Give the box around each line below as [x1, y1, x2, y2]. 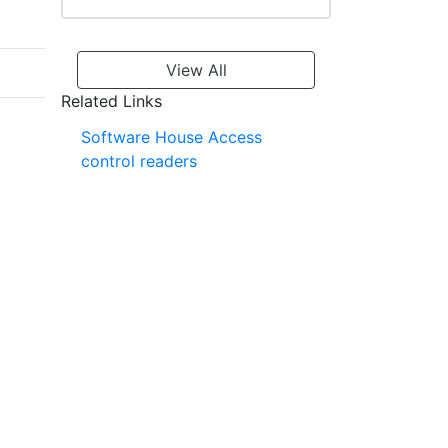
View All [165, 60, 227, 81]
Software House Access [81, 127, 262, 148]
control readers [81, 151, 197, 172]
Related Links [61, 91, 162, 112]
